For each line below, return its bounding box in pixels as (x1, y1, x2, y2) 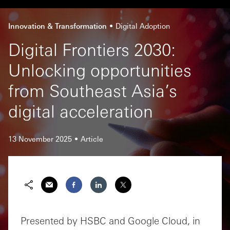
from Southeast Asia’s (8, 79, 177, 101)
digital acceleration (8, 100, 153, 122)
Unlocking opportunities (8, 59, 191, 81)
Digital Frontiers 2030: (8, 38, 176, 60)
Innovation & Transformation (8, 21, 107, 30)
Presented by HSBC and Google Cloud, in (21, 214, 200, 226)
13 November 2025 (8, 134, 72, 143)
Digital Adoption (116, 21, 170, 30)
